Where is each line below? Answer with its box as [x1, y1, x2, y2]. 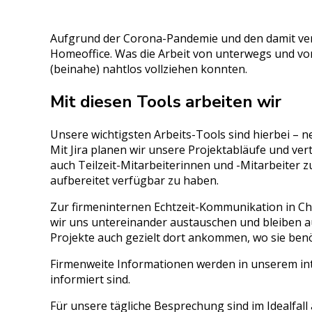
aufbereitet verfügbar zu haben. [50, 173, 219, 189]
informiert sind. [50, 272, 130, 288]
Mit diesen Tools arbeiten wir [50, 91, 281, 114]
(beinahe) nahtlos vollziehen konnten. [50, 61, 247, 77]
